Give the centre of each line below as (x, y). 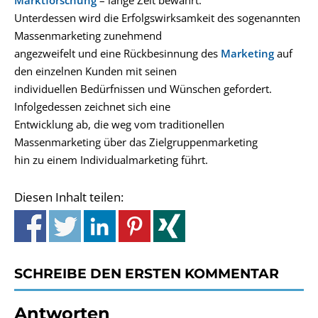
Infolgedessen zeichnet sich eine (92, 106)
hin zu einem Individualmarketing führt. (111, 160)
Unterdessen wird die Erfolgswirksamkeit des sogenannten (157, 18)
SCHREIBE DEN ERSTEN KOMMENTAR (147, 273)
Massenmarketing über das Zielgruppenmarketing (136, 142)
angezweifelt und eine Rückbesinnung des (117, 53)
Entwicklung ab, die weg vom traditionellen (119, 124)
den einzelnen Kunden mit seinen (95, 71)
